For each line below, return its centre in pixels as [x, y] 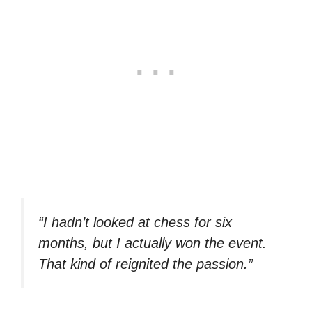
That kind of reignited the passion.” [146, 264]
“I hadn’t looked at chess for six [135, 222]
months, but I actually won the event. [153, 243]
